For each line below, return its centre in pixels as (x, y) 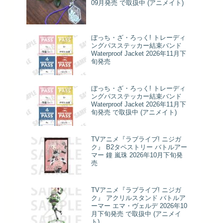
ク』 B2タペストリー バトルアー (139, 147)
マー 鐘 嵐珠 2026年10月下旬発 (137, 155)
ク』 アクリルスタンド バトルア (138, 198)
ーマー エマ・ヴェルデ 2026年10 (139, 206)
